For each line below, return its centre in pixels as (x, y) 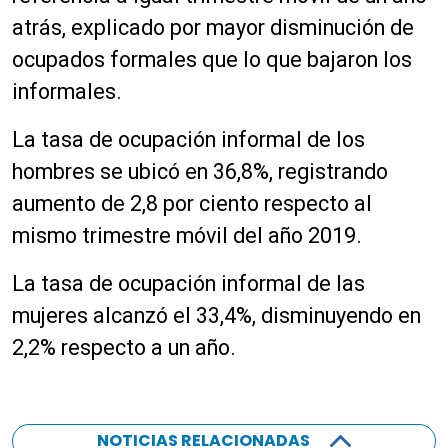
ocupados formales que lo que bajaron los (212, 59)
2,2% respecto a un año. (124, 347)
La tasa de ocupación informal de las (188, 283)
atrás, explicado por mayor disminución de (213, 27)
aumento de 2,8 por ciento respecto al (192, 203)
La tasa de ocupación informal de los (188, 139)
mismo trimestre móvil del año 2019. (187, 235)
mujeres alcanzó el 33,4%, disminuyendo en (216, 315)
